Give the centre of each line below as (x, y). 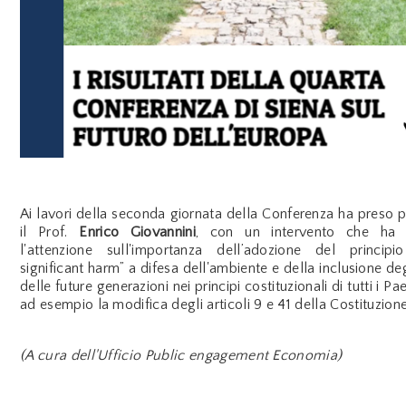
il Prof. (50, 232)
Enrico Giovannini (137, 232)
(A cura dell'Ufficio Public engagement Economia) (181, 355)
